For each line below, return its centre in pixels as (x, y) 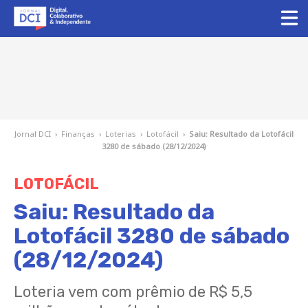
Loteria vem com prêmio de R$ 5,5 (133, 292)
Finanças (78, 134)
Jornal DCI (33, 134)
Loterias (121, 134)
